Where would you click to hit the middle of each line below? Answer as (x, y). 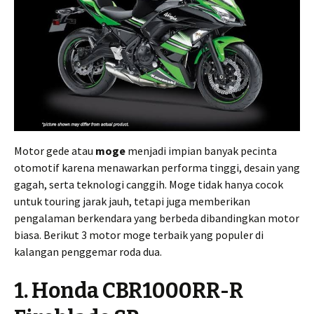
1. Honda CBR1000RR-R (129, 291)
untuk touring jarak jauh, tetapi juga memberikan (132, 202)
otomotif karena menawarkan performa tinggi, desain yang (157, 168)
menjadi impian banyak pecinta (201, 151)
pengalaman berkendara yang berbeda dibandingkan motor (157, 218)
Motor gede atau (55, 151)
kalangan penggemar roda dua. (88, 252)
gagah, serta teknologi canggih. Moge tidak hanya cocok (149, 185)
